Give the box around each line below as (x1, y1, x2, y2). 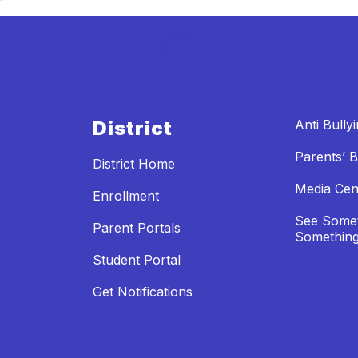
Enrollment (93, 187, 159, 204)
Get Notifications (93, 283, 193, 300)
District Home (93, 155, 175, 172)
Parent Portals (93, 219, 181, 236)
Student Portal (93, 251, 181, 268)
